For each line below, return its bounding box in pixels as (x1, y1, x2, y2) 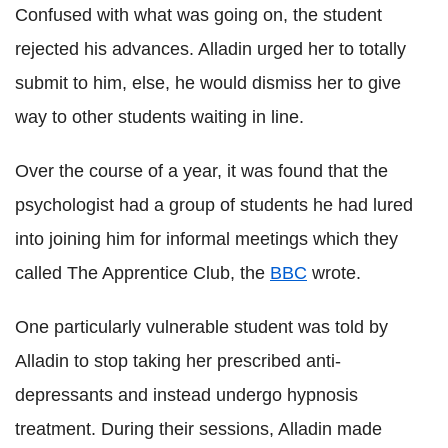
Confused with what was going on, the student (15, 5, 382, 25)
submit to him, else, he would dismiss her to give (15, 73, 401, 93)
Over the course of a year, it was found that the (15, 161, 388, 181)
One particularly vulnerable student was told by (15, 317, 388, 337)
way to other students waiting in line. (15, 107, 304, 127)
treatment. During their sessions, (15, 419, 278, 439)
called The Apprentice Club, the (15, 263, 270, 283)
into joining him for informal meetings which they (15, 229, 398, 249)
